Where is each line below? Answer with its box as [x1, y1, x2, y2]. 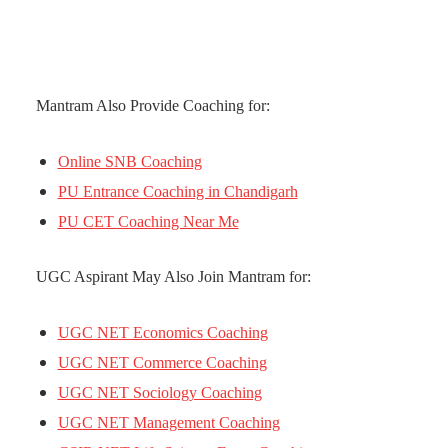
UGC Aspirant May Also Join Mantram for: [36, 268, 312, 286]
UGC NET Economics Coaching [57, 323, 268, 341]
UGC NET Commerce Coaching [57, 353, 267, 371]
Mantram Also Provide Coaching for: [36, 97, 271, 115]
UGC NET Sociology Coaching [57, 383, 262, 401]
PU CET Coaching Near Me [57, 212, 239, 230]
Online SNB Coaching [57, 152, 202, 170]
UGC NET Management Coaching [57, 413, 280, 431]
